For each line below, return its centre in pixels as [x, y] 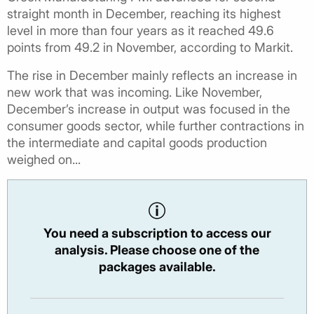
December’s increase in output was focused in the [149, 109]
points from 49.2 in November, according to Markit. [150, 48]
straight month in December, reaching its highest [144, 14]
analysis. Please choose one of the [157, 250]
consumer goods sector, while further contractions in [156, 126]
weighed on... [44, 160]
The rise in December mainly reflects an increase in [152, 76]
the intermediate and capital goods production [137, 143]
